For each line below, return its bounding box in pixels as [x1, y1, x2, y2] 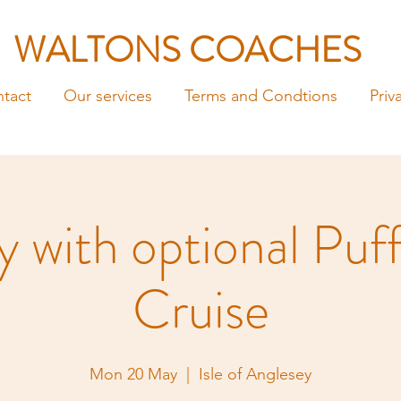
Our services [63, 86, 152, 106]
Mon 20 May [90, 364, 177, 384]
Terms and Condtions [183, 86, 337, 106]
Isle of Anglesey [199, 364, 311, 384]
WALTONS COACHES [13, 24, 362, 75]
